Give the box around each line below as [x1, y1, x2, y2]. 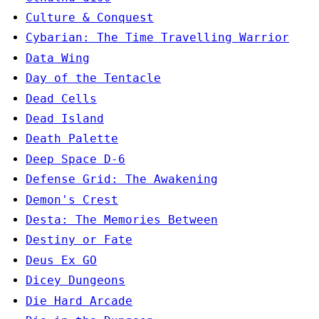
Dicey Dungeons [26, 273, 125, 288]
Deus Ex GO [26, 253, 97, 267]
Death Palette [26, 132, 118, 146]
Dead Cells [26, 91, 97, 105]
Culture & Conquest [26, 11, 154, 25]
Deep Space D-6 [26, 152, 125, 166]
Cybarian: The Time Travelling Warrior [26, 31, 289, 45]
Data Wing [26, 51, 90, 65]
